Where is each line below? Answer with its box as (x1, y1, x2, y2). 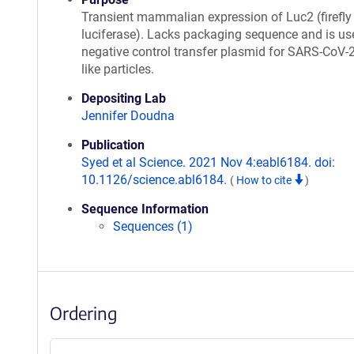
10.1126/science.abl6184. (81, 172, 230, 187)
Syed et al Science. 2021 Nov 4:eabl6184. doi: (81, 155, 335, 170)
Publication (81, 137, 145, 153)
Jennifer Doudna (81, 108, 175, 123)
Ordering (50, 302, 117, 324)
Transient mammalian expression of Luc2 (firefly (81, 9, 352, 24)
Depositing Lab (81, 91, 166, 106)
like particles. (81, 62, 154, 77)
